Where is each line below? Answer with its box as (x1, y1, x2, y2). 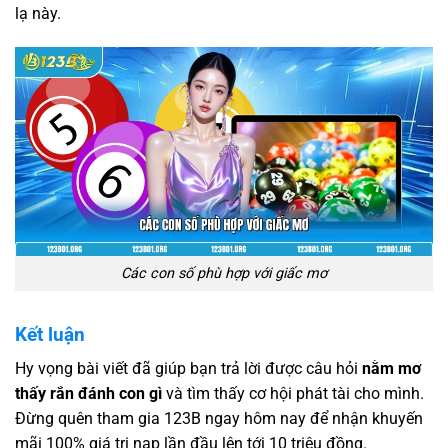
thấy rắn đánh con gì (15, 384, 162, 404)
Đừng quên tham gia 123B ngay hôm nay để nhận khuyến (15, 409, 423, 429)
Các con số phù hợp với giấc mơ (121, 264, 327, 282)
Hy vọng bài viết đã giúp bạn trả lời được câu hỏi (15, 359, 362, 379)
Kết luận (15, 322, 85, 346)
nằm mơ (362, 359, 421, 379)
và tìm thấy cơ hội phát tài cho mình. (162, 384, 424, 404)
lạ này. (15, 4, 61, 24)
